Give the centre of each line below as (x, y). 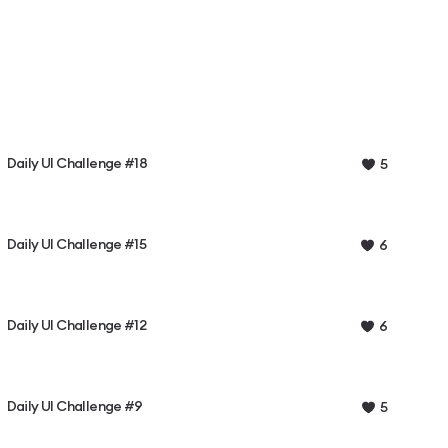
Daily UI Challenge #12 (76, 326)
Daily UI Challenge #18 (77, 164)
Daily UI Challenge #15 (76, 245)
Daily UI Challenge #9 (74, 407)
